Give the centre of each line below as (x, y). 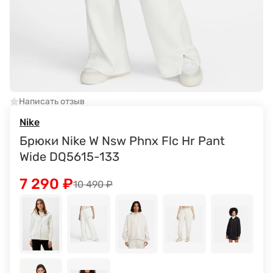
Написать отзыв (51, 101)
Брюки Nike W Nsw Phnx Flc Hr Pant (122, 141)
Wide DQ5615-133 (69, 157)
